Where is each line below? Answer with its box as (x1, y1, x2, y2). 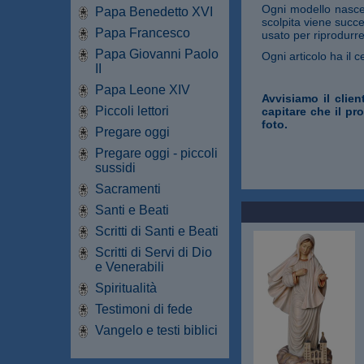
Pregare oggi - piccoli (95, 145, 218, 160)
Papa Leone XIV (95, 82, 190, 97)
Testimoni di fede (95, 301, 193, 316)
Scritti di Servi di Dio (95, 245, 212, 259)
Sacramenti (95, 181, 161, 196)
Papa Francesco (95, 25, 190, 40)
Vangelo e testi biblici (95, 323, 218, 337)
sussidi (95, 160, 136, 175)
